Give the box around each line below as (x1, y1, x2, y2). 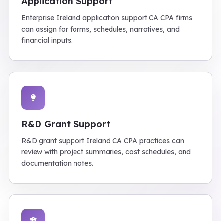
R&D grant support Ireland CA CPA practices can (21, 136, 184, 145)
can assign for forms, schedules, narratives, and (21, 25, 180, 34)
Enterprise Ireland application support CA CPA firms (21, 13, 192, 22)
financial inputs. (21, 36, 73, 45)
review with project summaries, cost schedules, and (21, 147, 191, 156)
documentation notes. (21, 159, 93, 168)
